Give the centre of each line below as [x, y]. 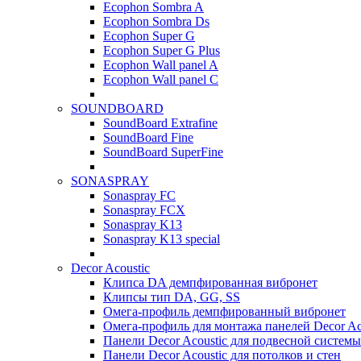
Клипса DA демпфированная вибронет [210, 282]
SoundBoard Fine [148, 137]
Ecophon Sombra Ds [156, 21]
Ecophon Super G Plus [162, 50]
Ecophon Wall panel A [161, 65]
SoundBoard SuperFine [163, 152]
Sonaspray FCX [144, 210]
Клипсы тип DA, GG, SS [172, 297]
